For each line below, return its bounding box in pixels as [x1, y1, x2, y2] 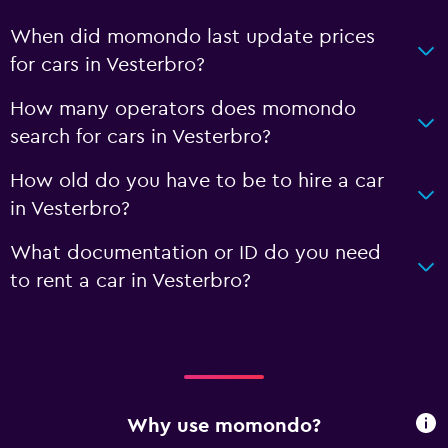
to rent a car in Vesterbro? [10, 271, 251, 291]
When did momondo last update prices [10, 27, 375, 47]
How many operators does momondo [10, 99, 356, 119]
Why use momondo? [127, 415, 321, 436]
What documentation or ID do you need [10, 243, 381, 263]
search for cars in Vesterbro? [10, 127, 271, 147]
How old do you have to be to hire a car [10, 171, 384, 191]
